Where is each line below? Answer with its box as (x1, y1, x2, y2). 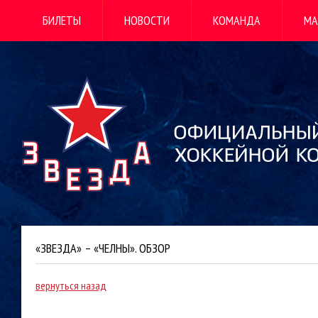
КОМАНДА (213, 12, 261, 28)
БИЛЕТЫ (43, 12, 81, 28)
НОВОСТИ (124, 12, 170, 28)
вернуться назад (35, 278, 106, 292)
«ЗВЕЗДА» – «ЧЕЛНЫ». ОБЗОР (35, 240, 170, 256)
